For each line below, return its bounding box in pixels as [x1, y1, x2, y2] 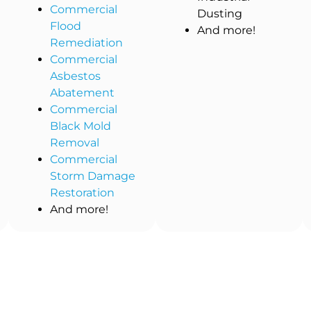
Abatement [50, 86, 115, 100]
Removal [50, 136, 100, 150]
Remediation [50, 36, 124, 50]
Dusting [197, 7, 243, 21]
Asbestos [50, 69, 101, 83]
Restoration [50, 186, 115, 200]
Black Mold [50, 119, 112, 133]
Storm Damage [50, 169, 136, 183]
